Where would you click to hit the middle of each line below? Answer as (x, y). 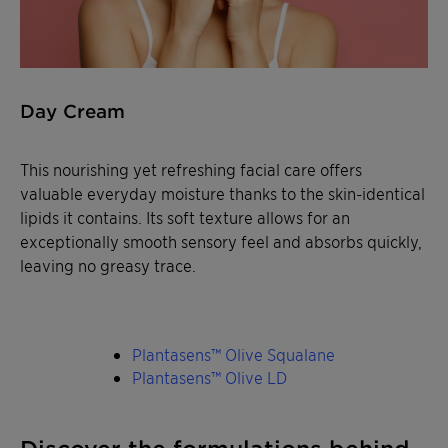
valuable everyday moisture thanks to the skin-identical (222, 192)
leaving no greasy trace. (108, 264)
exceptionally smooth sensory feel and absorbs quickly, (221, 240)
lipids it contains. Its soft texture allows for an (185, 216)
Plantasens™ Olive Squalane (234, 353)
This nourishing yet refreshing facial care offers (191, 168)
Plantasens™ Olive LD (210, 376)
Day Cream (72, 110)
